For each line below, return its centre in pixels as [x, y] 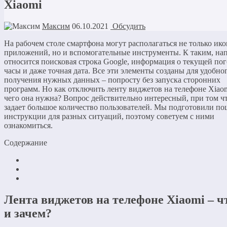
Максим [56, 26]
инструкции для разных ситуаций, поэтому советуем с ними [109, 116]
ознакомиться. [28, 125]
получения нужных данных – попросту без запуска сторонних [112, 80]
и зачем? [28, 213]
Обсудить [128, 26]
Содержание [26, 142]
